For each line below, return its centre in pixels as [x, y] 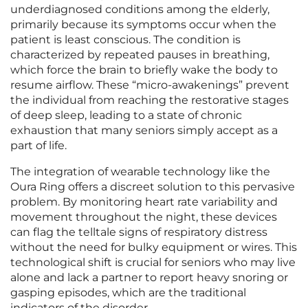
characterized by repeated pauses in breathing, [140, 55]
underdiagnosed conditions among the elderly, [140, 10]
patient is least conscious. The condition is [125, 40]
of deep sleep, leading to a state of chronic [126, 115]
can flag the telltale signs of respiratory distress [139, 232]
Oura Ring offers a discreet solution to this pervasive [153, 187]
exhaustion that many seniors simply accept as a [144, 131]
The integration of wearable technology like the [140, 172]
